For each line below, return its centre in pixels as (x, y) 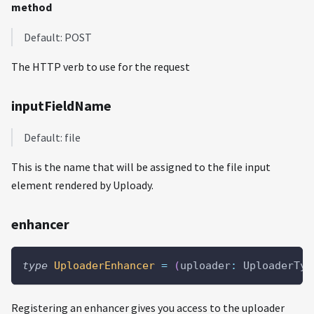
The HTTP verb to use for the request (101, 66)
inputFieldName (61, 105)
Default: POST (58, 37)
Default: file (52, 137)
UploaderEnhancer (104, 265)
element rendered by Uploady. (82, 185)
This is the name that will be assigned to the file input (141, 166)
